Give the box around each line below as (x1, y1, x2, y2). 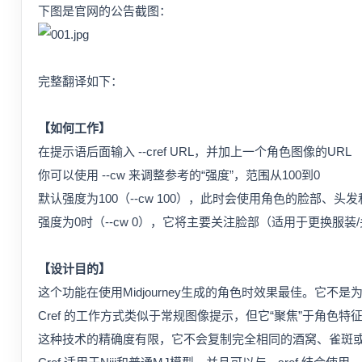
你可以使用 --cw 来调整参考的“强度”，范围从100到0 (38, 168, 320, 182)
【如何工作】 (38, 121, 111, 135)
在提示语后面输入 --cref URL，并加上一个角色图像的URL (38, 145, 351, 158)
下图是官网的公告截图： (38, 4, 171, 18)
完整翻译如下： (38, 74, 123, 88)
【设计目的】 (38, 262, 111, 276)
